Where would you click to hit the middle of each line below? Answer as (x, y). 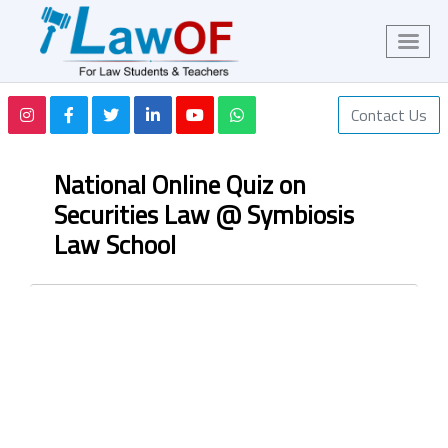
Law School (115, 244)
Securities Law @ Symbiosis (204, 214)
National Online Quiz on (180, 184)
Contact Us (389, 115)
